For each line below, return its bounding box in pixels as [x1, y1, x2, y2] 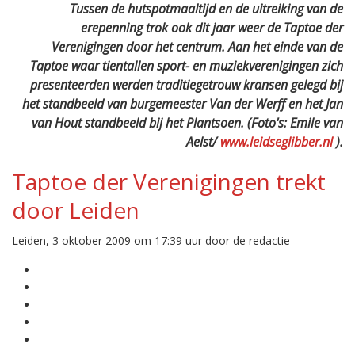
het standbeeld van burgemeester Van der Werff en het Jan [22, 95, 343, 113]
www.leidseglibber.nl [217, 133, 333, 151]
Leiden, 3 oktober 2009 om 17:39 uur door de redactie [12, 233, 290, 248]
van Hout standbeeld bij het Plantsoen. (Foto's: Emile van [32, 114, 343, 132]
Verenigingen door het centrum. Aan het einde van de [52, 38, 343, 55]
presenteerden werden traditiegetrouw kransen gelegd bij [30, 76, 343, 94]
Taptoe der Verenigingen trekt [12, 166, 326, 197]
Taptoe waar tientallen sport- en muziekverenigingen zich [30, 57, 343, 74]
